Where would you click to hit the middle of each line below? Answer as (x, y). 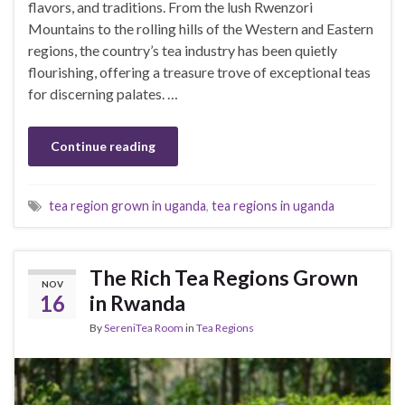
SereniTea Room (144, 328)
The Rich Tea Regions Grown (224, 278)
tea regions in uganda (273, 206)
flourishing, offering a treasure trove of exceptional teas (199, 72)
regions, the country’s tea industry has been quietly (183, 51)
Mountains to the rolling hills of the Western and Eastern (201, 29)
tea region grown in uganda (127, 206)
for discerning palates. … (103, 94)
